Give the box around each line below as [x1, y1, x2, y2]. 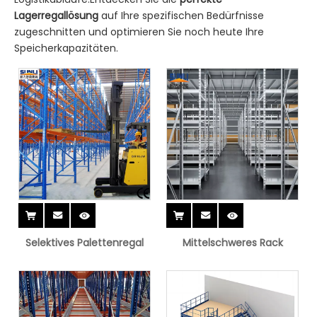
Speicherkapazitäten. [14, 41, 118, 56]
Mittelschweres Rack [182, 236, 283, 250]
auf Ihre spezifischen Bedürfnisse [98, 8, 264, 23]
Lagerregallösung [14, 8, 98, 23]
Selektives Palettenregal [25, 236, 144, 250]
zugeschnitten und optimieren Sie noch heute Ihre [14, 25, 264, 40]
